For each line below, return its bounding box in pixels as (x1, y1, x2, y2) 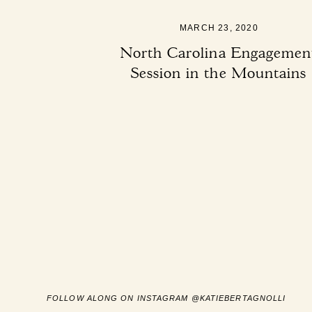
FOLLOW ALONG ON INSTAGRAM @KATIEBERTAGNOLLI (47, 294, 286, 302)
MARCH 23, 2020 (180, 23, 258, 33)
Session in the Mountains (130, 64, 307, 81)
